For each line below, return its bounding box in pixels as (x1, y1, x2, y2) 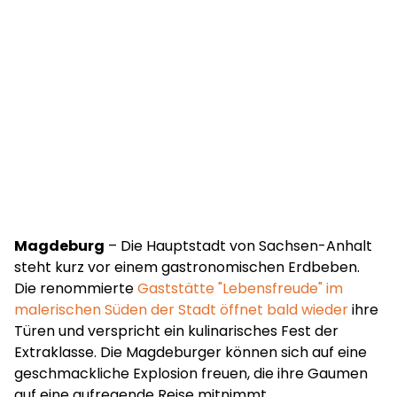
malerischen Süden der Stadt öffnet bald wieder (14, 300, 348, 320)
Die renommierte (14, 278, 137, 299)
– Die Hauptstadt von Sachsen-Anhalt (105, 236, 372, 256)
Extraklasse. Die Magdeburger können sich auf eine (14, 342, 367, 362)
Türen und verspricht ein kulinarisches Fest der (14, 321, 339, 341)
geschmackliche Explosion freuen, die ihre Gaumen (14, 363, 368, 384)
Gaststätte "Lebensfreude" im (137, 278, 343, 299)
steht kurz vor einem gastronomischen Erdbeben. (14, 257, 360, 277)
